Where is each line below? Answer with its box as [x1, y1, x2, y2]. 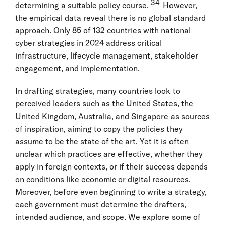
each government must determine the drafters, [15, 199, 186, 209]
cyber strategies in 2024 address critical [15, 37, 162, 48]
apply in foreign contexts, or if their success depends [15, 161, 208, 172]
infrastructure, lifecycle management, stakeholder [15, 50, 198, 61]
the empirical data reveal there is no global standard [15, 12, 206, 23]
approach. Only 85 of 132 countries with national [15, 25, 191, 35]
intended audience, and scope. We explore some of [15, 211, 201, 222]
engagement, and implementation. [15, 63, 140, 73]
